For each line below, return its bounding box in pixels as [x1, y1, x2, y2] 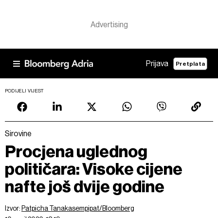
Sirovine [5, 129, 32, 138]
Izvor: [5, 204, 21, 212]
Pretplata [176, 60, 205, 67]
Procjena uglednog [5, 142, 147, 162]
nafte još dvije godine [5, 177, 164, 197]
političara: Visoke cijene [5, 159, 182, 179]
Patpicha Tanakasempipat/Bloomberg [21, 204, 134, 212]
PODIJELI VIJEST [5, 88, 44, 93]
